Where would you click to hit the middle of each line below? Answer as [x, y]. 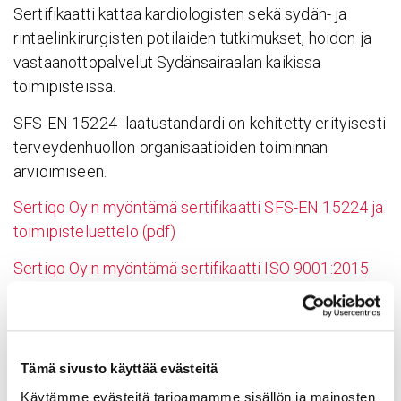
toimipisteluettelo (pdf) [95, 232]
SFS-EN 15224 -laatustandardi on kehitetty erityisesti [200, 123]
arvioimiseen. [60, 171]
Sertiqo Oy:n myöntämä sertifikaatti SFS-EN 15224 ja [199, 208]
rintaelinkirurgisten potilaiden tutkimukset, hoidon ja [193, 38]
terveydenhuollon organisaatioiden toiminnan [171, 147]
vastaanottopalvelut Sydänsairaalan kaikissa [167, 63]
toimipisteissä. [65, 87]
